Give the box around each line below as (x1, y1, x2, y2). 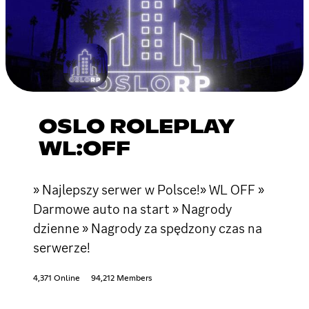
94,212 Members (91, 274, 152, 283)
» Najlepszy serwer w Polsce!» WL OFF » (33, 180, 264, 199)
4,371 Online (33, 274, 80, 283)
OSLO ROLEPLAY (39, 117, 234, 137)
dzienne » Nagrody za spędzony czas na (33, 219, 262, 237)
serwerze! (33, 238, 90, 257)
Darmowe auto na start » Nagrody (33, 199, 232, 218)
